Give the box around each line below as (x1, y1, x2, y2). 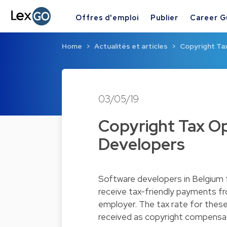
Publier (150, 12, 178, 22)
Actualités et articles (94, 42, 168, 51)
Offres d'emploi (75, 12, 139, 22)
